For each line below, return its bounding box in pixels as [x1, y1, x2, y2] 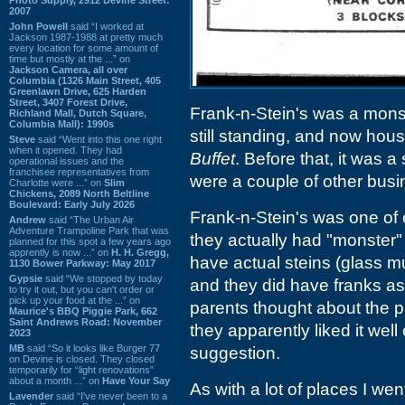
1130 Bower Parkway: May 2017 [9, 257, 155, 268]
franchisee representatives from [9, 165, 149, 177]
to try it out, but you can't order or [9, 283, 155, 295]
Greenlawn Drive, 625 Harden [9, 85, 146, 97]
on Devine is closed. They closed [9, 353, 155, 364]
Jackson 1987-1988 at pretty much [9, 31, 163, 42]
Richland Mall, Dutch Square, [9, 107, 146, 118]
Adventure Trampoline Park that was [9, 224, 169, 236]
